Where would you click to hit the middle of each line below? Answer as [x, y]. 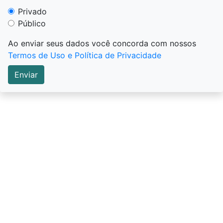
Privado [32, 11]
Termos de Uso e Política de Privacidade [85, 55]
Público [32, 23]
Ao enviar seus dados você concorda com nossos [102, 43]
